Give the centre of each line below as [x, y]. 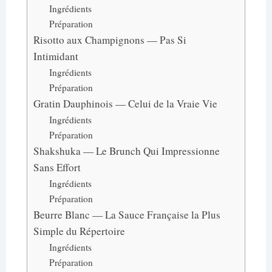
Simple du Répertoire [79, 231]
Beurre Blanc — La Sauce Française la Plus [127, 214]
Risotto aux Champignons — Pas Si [110, 39]
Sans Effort [57, 167]
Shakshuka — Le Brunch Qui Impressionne [127, 151]
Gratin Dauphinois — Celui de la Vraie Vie [125, 103]
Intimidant [56, 56]
